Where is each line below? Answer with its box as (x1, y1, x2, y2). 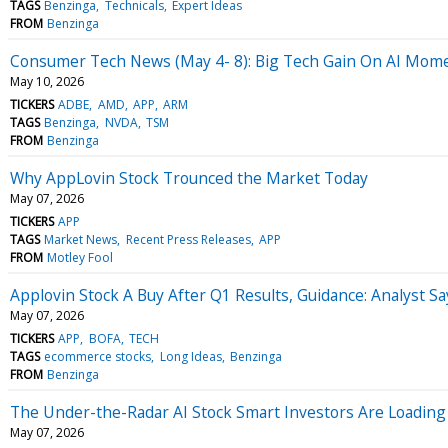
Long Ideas (159, 347, 222, 365)
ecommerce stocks (44, 347, 152, 365)
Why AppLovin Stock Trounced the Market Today (10, 166, 368, 189)
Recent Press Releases (125, 230, 251, 248)
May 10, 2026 (10, 72, 84, 90)
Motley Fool (47, 248, 114, 266)
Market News (44, 230, 118, 248)
